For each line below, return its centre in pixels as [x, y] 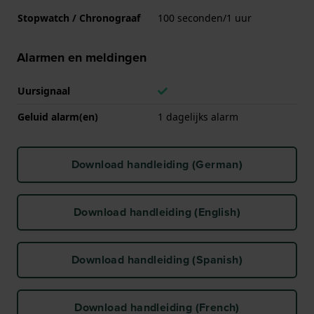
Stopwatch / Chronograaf [79, 18]
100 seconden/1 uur [205, 18]
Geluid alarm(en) [58, 116]
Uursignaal [44, 90]
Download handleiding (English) [157, 212]
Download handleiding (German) [157, 164]
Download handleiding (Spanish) [157, 259]
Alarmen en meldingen [82, 57]
